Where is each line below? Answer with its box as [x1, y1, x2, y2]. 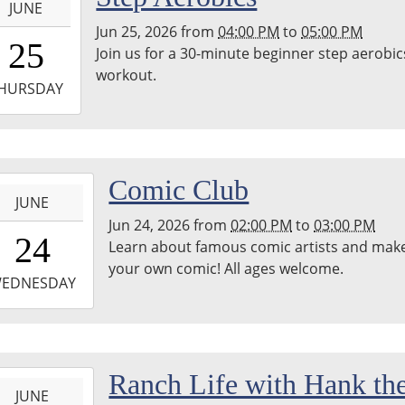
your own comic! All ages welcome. [108, 259, 344, 279]
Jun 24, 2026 [108, 215, 191, 236]
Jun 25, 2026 [96, 22, 178, 42]
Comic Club [108, 174, 250, 207]
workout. [96, 65, 157, 86]
